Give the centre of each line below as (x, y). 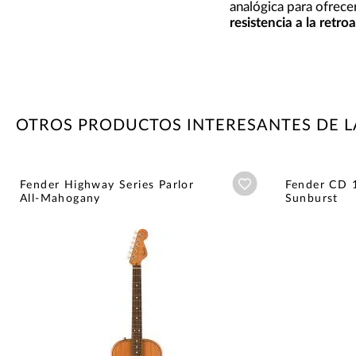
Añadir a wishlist (298, 183)
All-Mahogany (60, 198)
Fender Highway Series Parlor (107, 185)
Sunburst (311, 198)
